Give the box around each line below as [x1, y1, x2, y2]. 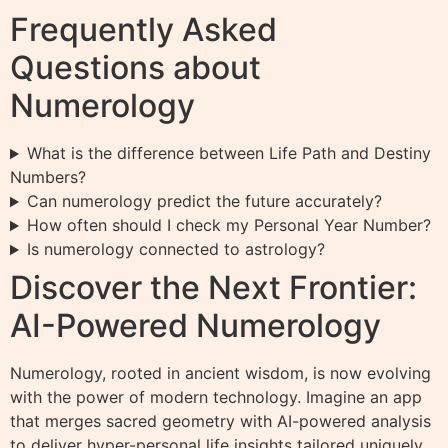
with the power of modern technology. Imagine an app [10, 387, 422, 408]
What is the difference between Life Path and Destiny [26, 143, 431, 164]
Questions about [10, 48, 261, 88]
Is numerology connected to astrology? [26, 239, 325, 260]
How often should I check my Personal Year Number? [26, 215, 431, 236]
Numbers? [10, 167, 86, 188]
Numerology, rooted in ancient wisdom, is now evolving [10, 363, 431, 384]
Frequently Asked [10, 10, 277, 50]
